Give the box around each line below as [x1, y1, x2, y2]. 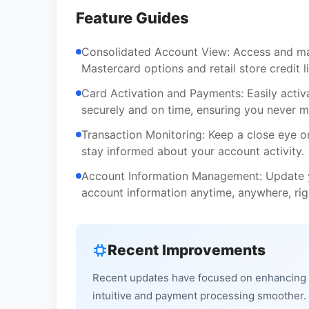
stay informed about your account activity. [81, 144, 304, 159]
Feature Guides [76, 9, 189, 28]
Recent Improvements [108, 241, 266, 259]
